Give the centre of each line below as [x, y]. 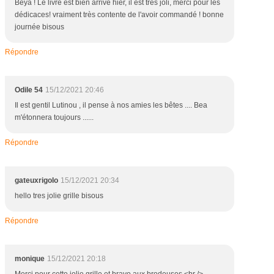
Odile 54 [29, 90]
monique [30, 259]
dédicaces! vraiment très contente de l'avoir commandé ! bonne [119, 15]
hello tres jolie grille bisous [59, 196]
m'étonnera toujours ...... [54, 117]
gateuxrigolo [36, 180]
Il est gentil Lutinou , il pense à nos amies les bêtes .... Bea [111, 105]
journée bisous [39, 27]
